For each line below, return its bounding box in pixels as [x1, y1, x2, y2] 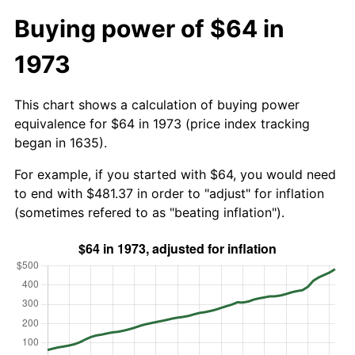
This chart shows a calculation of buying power [14, 96, 300, 113]
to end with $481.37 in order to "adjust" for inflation [14, 185, 324, 201]
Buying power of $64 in [14, 13, 284, 43]
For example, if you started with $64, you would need [14, 166, 336, 182]
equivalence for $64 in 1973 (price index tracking [14, 115, 310, 132]
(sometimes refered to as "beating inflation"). [14, 204, 284, 220]
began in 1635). [14, 134, 107, 151]
